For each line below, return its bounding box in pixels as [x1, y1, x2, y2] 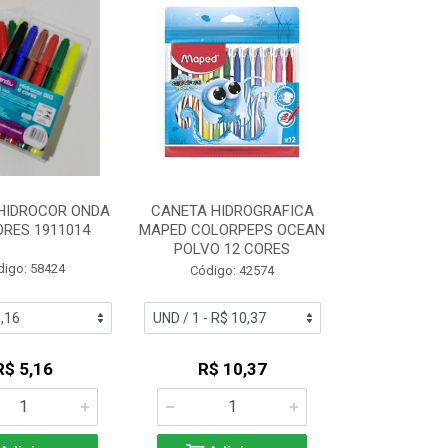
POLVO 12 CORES [174, 240, 291, 258]
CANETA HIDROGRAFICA [150, 202, 314, 220]
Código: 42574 [190, 263, 275, 278]
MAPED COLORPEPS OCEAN [139, 221, 326, 239]
